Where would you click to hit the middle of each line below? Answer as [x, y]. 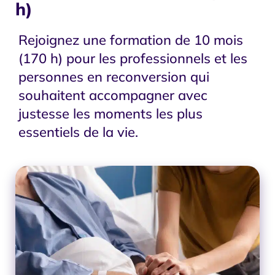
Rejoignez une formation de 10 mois [131, 40]
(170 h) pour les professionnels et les [133, 58]
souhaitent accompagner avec [113, 95]
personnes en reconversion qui [114, 76]
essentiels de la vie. [78, 132]
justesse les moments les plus [110, 113]
